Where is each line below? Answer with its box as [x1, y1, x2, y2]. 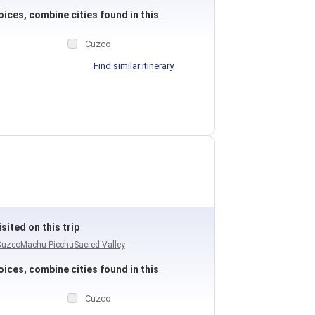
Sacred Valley [73, 240, 125, 250]
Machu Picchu [20, 240, 74, 250]
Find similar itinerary [93, 60, 174, 71]
